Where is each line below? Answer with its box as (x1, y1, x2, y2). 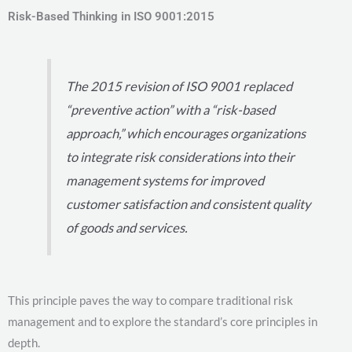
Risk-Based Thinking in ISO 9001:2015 (8, 9, 214, 24)
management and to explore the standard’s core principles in (8, 314, 317, 329)
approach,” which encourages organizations (66, 125, 306, 141)
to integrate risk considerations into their (66, 148, 295, 165)
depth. (8, 335, 40, 350)
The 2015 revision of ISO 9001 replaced (66, 78, 293, 94)
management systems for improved (66, 172, 265, 189)
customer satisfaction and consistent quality (66, 196, 311, 212)
